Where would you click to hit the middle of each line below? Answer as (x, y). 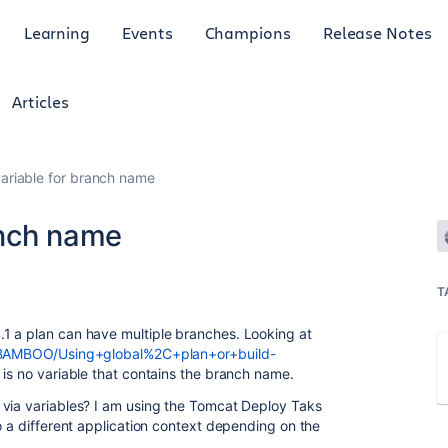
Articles (40, 101)
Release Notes (377, 32)
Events (147, 32)
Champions (247, 32)
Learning (57, 32)
